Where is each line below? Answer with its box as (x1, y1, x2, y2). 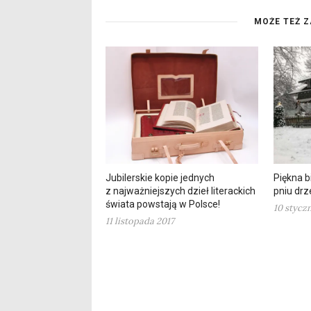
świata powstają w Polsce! (106, 199, 220, 210)
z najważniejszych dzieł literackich (106, 185, 255, 197)
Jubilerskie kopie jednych (106, 172, 215, 184)
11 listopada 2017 (106, 215, 174, 228)
